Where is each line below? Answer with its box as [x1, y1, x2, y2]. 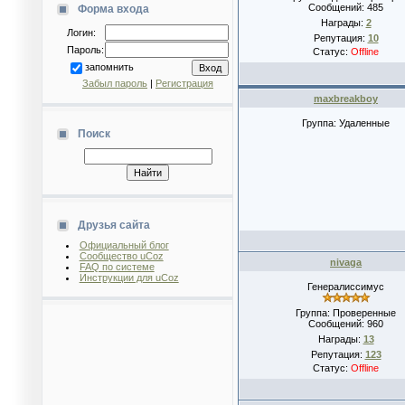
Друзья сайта [78, 219, 150, 231]
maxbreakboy [314, 93, 378, 104]
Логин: [67, 27, 96, 38]
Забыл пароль [82, 78, 147, 89]
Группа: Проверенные [296, 307, 396, 318]
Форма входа [78, 3, 149, 15]
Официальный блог [79, 240, 169, 250]
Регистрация [155, 78, 213, 89]
